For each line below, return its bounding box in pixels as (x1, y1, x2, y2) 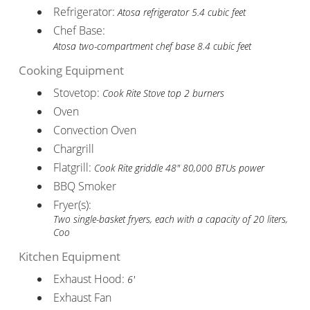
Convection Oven (53, 122, 136, 138)
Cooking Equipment (18, 62, 124, 78)
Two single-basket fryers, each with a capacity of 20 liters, (53, 212, 288, 226)
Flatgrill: (53, 159, 94, 175)
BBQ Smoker (53, 178, 116, 194)
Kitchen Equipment (18, 248, 120, 264)
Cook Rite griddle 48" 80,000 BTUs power (93, 161, 264, 174)
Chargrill (53, 140, 94, 156)
